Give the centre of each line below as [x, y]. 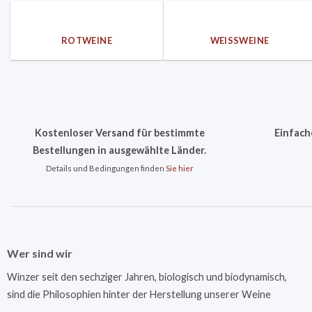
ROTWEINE [87, 40]
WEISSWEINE [237, 40]
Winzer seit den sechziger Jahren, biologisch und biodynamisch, [147, 277]
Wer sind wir [39, 253]
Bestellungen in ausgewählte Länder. [120, 150]
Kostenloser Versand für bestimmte [119, 133]
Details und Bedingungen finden [106, 169]
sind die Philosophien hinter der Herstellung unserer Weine [139, 295]
